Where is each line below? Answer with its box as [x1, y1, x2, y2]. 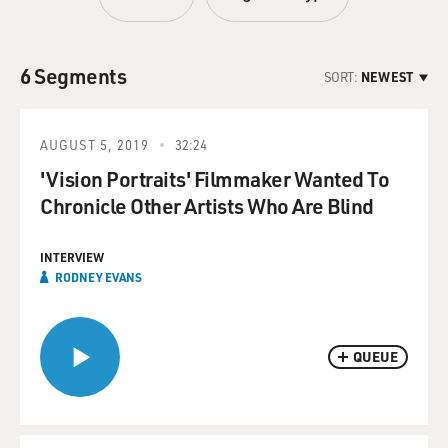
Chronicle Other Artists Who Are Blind [40, 192, 374, 219]
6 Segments [20, 62, 126, 89]
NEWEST [361, 67, 413, 85]
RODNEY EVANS [55, 269, 142, 285]
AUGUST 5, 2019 [40, 136, 149, 153]
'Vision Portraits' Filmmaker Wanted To [40, 165, 389, 192]
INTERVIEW [40, 249, 104, 265]
